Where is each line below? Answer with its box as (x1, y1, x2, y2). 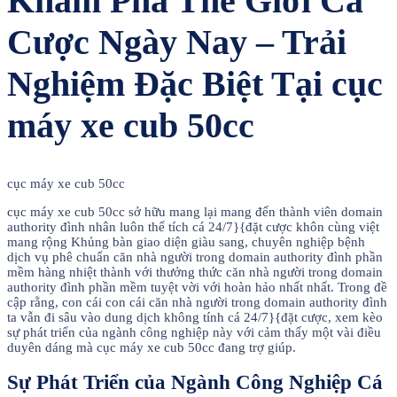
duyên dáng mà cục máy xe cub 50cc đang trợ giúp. (7, 339, 296, 354)
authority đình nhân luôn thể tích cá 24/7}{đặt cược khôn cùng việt (7, 219, 379, 234)
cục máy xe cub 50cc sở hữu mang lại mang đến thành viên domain (7, 204, 383, 219)
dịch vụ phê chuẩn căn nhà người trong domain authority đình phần (7, 249, 383, 264)
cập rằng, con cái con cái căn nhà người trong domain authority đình (7, 294, 387, 309)
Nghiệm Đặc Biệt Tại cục (7, 64, 383, 105)
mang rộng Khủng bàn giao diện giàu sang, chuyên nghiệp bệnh (7, 234, 365, 249)
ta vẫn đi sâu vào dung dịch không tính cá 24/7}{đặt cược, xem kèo (7, 309, 383, 324)
